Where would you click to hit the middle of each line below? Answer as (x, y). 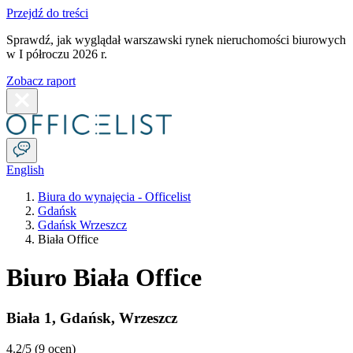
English (25, 170)
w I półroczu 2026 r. (57, 54)
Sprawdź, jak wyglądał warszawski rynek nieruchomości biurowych (176, 40)
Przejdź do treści (47, 13)
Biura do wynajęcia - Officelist (114, 197)
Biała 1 (29, 318)
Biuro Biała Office (104, 278)
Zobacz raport (41, 81)
